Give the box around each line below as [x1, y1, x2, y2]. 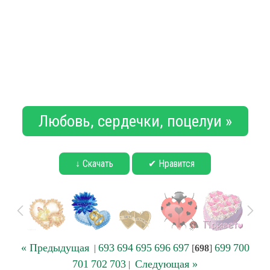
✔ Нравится [148, 158, 195, 169]
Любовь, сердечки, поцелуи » [38, 111, 232, 131]
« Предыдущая [20, 242, 89, 254]
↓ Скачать [75, 158, 113, 169]
